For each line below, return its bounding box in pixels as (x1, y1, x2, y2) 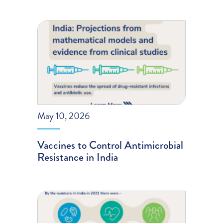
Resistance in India (37, 148, 118, 165)
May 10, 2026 (37, 108, 90, 123)
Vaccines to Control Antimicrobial (37, 136, 184, 153)
